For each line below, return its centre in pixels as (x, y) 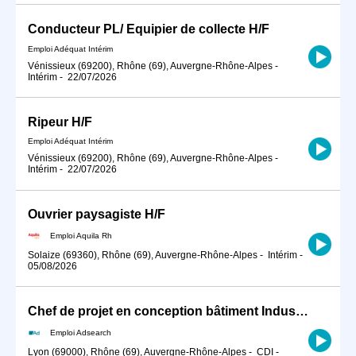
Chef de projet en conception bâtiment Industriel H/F (302, 311)
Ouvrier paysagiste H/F (97, 215)
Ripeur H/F (60, 122)
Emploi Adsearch (81, 332)
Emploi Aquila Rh (81, 235)
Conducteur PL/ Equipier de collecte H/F (149, 29)
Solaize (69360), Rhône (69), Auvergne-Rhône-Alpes (143, 255)
